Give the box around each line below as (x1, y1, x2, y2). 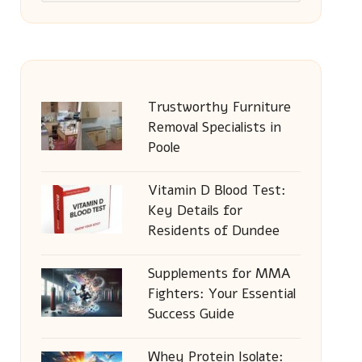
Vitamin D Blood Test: (147, 181, 286, 200)
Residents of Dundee (147, 221, 280, 240)
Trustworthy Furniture (147, 98, 291, 116)
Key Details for (147, 201, 242, 220)
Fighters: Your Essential (147, 284, 296, 303)
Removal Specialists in (147, 118, 281, 137)
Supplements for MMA (147, 264, 290, 283)
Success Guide (147, 305, 234, 323)
